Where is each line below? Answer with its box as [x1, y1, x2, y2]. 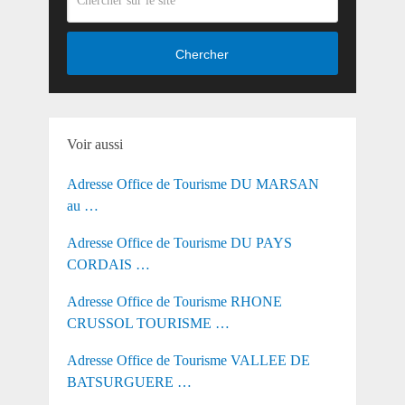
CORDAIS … [66, 257, 150, 273]
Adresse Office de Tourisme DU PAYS [66, 235, 292, 251]
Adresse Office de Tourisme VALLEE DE [66, 353, 310, 369]
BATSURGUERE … [66, 374, 192, 391]
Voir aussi [66, 137, 123, 153]
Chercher [175, 46, 230, 61]
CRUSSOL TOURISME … [66, 316, 230, 332]
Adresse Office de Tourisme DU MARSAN [66, 176, 319, 193]
